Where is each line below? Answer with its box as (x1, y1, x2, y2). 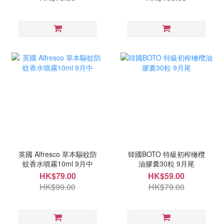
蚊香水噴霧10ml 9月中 (22, 158, 93, 169)
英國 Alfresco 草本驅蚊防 (18, 149, 97, 159)
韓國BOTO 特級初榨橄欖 (127, 149, 205, 159)
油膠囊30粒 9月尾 (138, 158, 194, 169)
